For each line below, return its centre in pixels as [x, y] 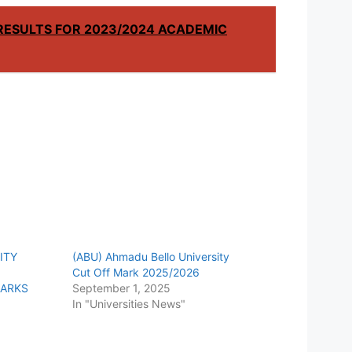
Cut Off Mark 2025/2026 [136, 272]
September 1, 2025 [122, 288]
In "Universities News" [129, 303]
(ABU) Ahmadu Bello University [151, 256]
